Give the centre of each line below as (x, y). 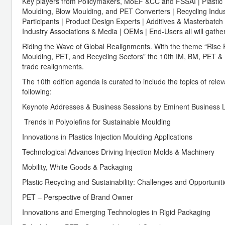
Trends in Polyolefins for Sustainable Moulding (96, 121)
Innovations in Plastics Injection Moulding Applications (107, 136)
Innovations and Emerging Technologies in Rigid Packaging (116, 212)
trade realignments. (53, 66)
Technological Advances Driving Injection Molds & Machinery (118, 151)
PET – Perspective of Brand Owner (78, 197)
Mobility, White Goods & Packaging (77, 166)
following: (37, 91)
